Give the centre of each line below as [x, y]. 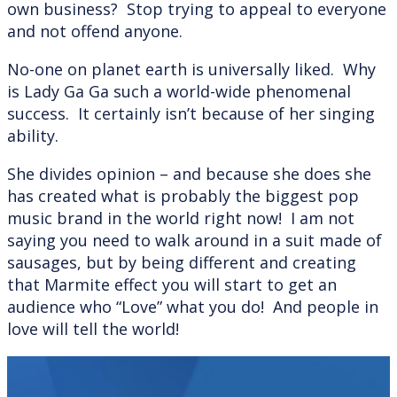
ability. [33, 135]
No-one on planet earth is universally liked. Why [191, 69]
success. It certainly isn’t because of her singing [191, 113]
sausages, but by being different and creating [182, 262]
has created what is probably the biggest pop [183, 195]
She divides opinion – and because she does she [189, 173]
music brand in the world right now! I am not [181, 218]
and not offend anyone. [95, 31]
